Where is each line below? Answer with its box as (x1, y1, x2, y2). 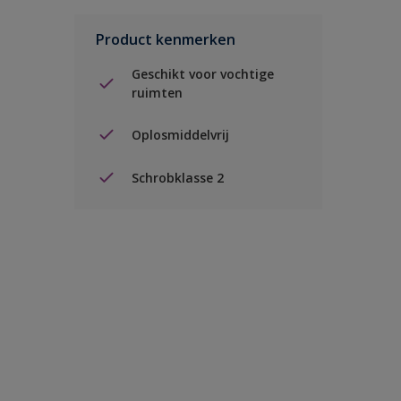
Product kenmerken (96, 30, 235, 49)
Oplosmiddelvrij (132, 125, 229, 143)
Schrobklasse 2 (132, 168, 224, 186)
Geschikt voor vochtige (132, 65, 274, 82)
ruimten (132, 84, 183, 101)
